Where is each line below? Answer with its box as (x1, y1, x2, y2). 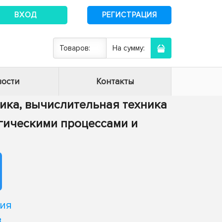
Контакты (96, 76, 134, 87)
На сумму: (112, 44, 145, 53)
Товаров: (59, 44, 90, 53)
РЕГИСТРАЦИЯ (102, 10, 157, 19)
